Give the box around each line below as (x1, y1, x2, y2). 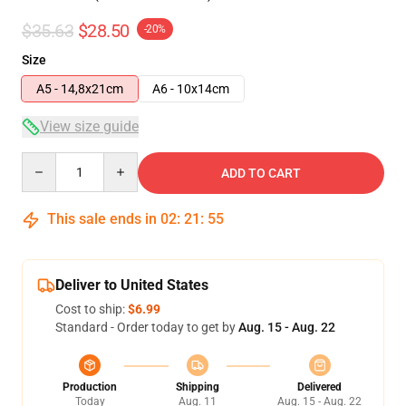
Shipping (175, 381, 219, 393)
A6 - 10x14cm (152, 82, 229, 96)
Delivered (297, 381, 342, 393)
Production (63, 381, 117, 393)
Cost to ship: (55, 302, 128, 316)
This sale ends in (43, 210, 160, 227)
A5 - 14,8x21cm (36, 82, 123, 96)
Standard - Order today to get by (55, 320, 238, 334)
